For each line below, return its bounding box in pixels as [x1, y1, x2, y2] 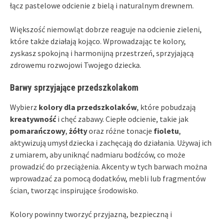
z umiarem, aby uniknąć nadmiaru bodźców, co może [10, 149, 185, 160]
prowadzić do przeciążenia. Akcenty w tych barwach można [10, 161, 207, 171]
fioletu [154, 125, 179, 136]
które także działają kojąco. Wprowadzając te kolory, [10, 36, 186, 46]
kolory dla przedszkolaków [39, 102, 137, 112]
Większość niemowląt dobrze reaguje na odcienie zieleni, [10, 24, 202, 34]
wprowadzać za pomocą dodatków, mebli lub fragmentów [10, 173, 206, 183]
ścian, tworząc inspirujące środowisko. [10, 185, 138, 195]
